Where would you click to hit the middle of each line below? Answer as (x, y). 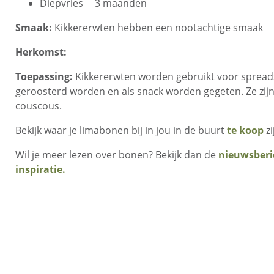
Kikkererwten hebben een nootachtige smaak (157, 28)
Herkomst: (41, 52)
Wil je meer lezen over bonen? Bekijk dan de (117, 155)
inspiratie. (40, 169)
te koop (245, 130)
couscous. (39, 106)
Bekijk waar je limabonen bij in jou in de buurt (121, 130)
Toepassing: (44, 76)
